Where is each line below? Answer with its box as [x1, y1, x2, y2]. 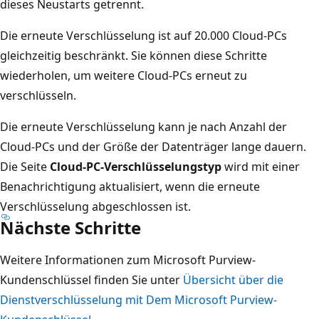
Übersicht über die [183, 271, 283, 288]
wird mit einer [221, 158, 300, 174]
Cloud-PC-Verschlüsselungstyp [50, 158, 221, 174]
